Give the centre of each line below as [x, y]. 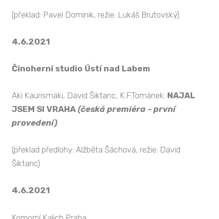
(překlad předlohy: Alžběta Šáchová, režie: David [96, 150]
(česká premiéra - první [127, 109]
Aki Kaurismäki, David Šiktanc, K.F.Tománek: [89, 96]
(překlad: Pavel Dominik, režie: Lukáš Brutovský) [96, 14]
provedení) [34, 123]
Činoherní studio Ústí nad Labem [81, 68]
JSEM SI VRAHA [45, 109]
